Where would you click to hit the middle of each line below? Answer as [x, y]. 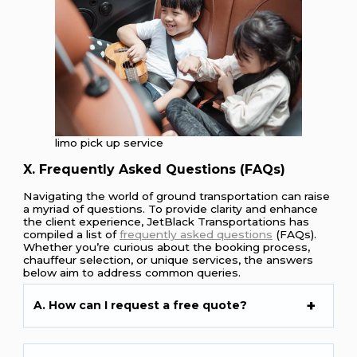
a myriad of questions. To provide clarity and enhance [171, 208]
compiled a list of [72, 234]
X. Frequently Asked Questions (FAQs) [155, 169]
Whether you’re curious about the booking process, [167, 247]
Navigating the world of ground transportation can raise [177, 196]
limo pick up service [110, 142]
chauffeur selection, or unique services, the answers [169, 259]
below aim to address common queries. [132, 272]
